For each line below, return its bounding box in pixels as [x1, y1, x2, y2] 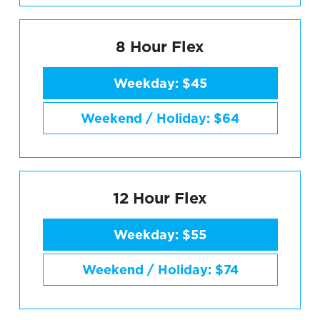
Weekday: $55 [114, 226, 206, 242]
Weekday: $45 [113, 75, 207, 91]
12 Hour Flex [113, 188, 207, 207]
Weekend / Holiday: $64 [81, 111, 239, 126]
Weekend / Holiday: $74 [81, 262, 239, 278]
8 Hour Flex [116, 36, 204, 56]
